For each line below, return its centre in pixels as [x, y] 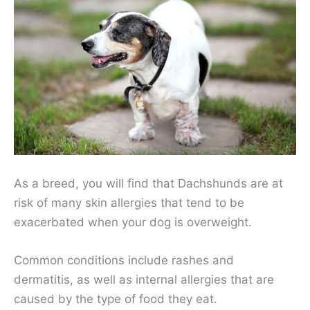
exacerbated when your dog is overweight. [133, 222]
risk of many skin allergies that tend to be [129, 202]
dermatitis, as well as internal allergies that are [144, 279]
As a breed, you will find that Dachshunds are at [148, 183]
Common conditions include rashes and [124, 260]
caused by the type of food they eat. [116, 299]
